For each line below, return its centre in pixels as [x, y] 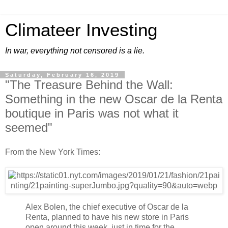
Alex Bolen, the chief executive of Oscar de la [107, 207]
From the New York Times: [53, 152]
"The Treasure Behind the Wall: [89, 85]
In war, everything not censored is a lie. [75, 51]
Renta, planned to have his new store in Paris [107, 217]
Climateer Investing [81, 30]
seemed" [29, 127]
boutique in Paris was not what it [92, 113]
